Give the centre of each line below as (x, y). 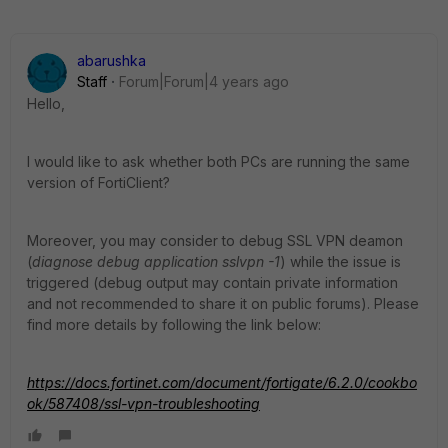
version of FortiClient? (98, 182)
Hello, (46, 103)
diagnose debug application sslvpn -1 (156, 261)
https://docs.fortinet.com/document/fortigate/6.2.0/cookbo (222, 382)
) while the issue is (340, 261)
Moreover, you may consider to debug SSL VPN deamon (215, 240)
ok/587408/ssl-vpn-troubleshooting (143, 403)
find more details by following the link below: (174, 324)
